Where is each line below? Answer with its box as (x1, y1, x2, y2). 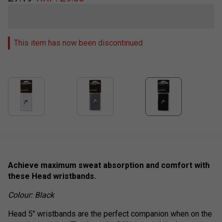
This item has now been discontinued (14, 38, 143, 48)
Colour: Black (8, 190, 54, 200)
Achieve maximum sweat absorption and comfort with (8, 160, 210, 170)
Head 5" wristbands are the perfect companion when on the (8, 209, 212, 219)
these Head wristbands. (8, 171, 96, 181)
